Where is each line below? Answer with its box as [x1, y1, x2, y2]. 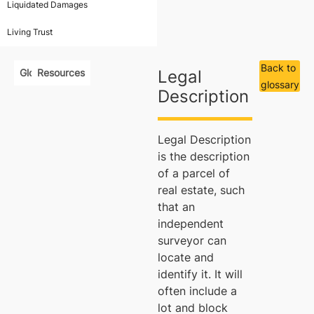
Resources [36, 67, 85, 78]
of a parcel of [158, 166, 231, 180]
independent [158, 217, 224, 231]
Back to [261, 61, 296, 74]
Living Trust [7, 27, 53, 37]
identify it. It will [158, 267, 243, 281]
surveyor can [158, 233, 227, 247]
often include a [158, 284, 238, 298]
